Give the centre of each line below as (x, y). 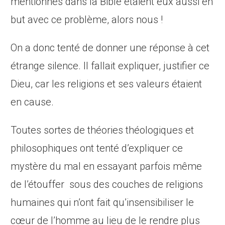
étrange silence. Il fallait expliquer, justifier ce (110, 66)
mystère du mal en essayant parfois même (106, 166)
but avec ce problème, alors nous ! (87, 20)
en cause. (32, 102)
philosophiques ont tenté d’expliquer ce (97, 148)
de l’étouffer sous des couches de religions (107, 185)
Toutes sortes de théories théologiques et (102, 130)
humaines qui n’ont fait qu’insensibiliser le (102, 203)
